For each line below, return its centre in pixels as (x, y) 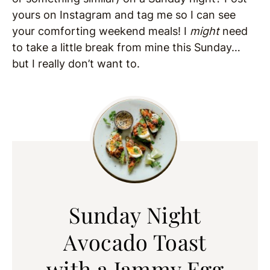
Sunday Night (135, 214)
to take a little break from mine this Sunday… (126, 47)
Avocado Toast (135, 241)
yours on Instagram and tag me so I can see (124, 14)
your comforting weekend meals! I (101, 31)
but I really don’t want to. (76, 63)
